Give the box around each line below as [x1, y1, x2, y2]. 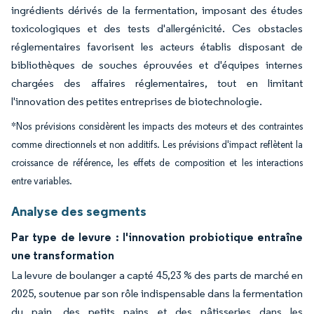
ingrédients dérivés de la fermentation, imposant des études [11, 4, 303, 17]
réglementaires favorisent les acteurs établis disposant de [11, 40, 303, 53]
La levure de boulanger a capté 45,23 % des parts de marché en [11, 268, 303, 282]
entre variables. [11, 175, 72, 187]
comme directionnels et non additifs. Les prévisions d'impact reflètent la [11, 139, 303, 151]
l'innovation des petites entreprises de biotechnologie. [11, 95, 262, 108]
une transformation [11, 248, 114, 262]
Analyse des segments [11, 203, 146, 219]
